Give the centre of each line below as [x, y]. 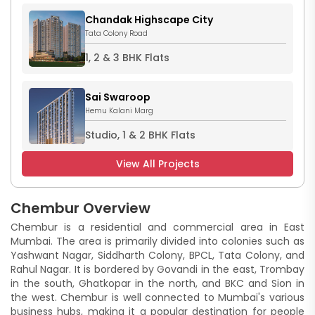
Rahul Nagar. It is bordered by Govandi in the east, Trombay [157, 269]
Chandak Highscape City [149, 20]
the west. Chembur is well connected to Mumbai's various [157, 297]
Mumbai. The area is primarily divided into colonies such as [157, 241]
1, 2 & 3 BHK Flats [127, 58]
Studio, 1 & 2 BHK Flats [140, 135]
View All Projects [157, 164]
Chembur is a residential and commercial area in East [157, 227]
